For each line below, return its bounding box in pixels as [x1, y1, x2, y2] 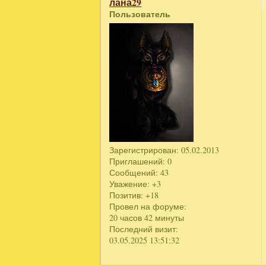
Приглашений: [109, 155, 166, 167]
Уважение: [109, 178, 150, 189]
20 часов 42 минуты [109, 211, 185, 223]
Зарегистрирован [109, 144, 177, 156]
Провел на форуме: [109, 200, 187, 212]
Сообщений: [109, 166, 159, 178]
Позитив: [109, 189, 144, 201]
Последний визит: [109, 223, 179, 235]
